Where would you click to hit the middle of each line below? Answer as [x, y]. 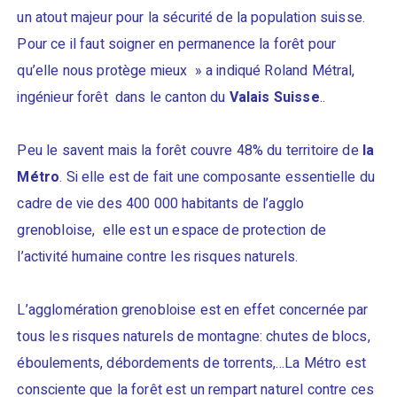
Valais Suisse [274, 97]
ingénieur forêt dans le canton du [123, 97]
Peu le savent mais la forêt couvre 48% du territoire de [190, 151]
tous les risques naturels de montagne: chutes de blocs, [194, 337]
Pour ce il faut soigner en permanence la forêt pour [177, 44]
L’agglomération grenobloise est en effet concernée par [193, 310]
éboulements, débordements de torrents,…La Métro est [192, 363]
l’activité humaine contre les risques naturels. [158, 257]
